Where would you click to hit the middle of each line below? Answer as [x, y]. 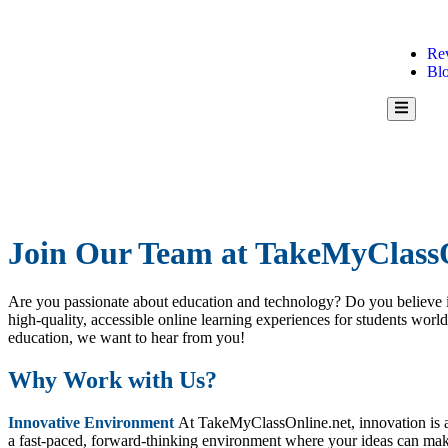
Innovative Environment [91, 422]
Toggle [413, 121]
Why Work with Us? [112, 380]
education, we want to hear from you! [126, 338]
